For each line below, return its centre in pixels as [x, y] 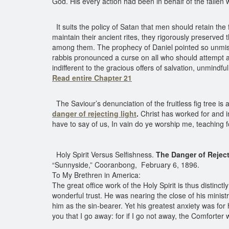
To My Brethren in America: [96, 175]
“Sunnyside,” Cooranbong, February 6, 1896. [126, 165]
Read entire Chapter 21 [92, 78]
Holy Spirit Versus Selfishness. [104, 154]
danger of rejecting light [94, 113]
